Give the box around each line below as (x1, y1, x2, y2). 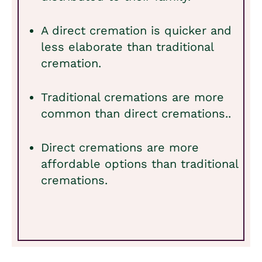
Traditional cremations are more (41, 89, 224, 104)
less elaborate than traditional (41, 39, 213, 54)
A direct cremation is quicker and (41, 23, 232, 37)
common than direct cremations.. (41, 106, 231, 120)
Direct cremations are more (41, 140, 199, 154)
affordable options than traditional (41, 156, 238, 171)
